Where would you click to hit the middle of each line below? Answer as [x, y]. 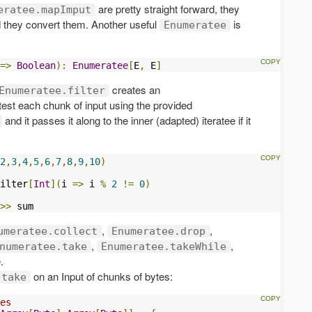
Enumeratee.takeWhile [164, 246]
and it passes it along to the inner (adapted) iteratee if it [126, 120]
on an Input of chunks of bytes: [102, 276]
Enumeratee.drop [158, 231]
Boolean [36, 65]
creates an [135, 89]
